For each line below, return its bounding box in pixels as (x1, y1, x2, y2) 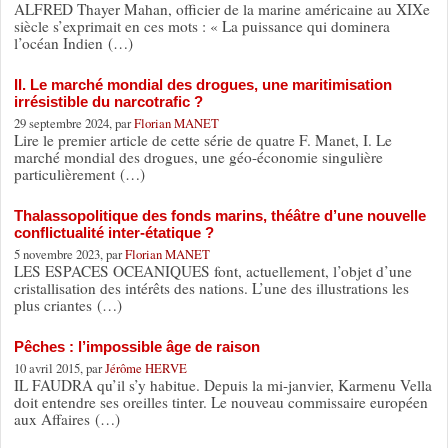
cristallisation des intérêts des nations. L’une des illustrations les (13, 277, 409, 298)
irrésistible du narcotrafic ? (13, 92, 203, 110)
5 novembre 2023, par (13, 244, 125, 263)
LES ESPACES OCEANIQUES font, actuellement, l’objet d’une (13, 260, 412, 281)
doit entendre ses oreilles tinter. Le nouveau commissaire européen (13, 391, 428, 412)
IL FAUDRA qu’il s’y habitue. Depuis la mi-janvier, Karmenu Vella (13, 374, 432, 395)
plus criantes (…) (13, 294, 122, 315)
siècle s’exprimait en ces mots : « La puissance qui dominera (13, 15, 390, 36)
